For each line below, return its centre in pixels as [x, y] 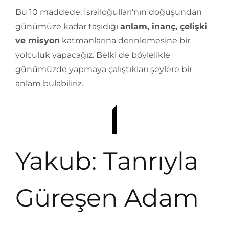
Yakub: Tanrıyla [107, 161]
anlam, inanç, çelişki [164, 26]
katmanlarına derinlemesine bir [125, 41]
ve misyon [38, 41]
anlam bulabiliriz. [49, 84]
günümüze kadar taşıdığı [68, 26]
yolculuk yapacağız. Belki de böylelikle [93, 55]
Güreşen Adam [107, 198]
